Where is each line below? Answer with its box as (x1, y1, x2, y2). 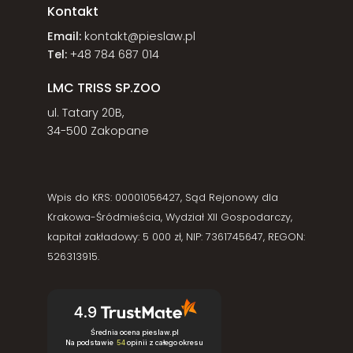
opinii (125, 338, 150, 347)
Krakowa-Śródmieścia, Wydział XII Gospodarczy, (47, 210, 292, 224)
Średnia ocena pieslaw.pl (90, 328, 179, 337)
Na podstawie (65, 338, 114, 347)
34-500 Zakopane (47, 123, 149, 139)
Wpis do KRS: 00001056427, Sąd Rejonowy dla (47, 190, 278, 204)
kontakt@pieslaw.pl (84, 28, 195, 44)
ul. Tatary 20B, (47, 105, 124, 121)
